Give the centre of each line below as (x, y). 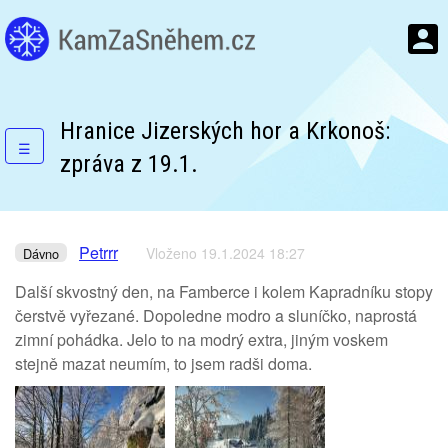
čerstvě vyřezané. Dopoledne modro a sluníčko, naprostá (216, 315)
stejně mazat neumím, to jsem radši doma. (163, 363)
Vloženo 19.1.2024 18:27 (225, 253)
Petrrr (98, 252)
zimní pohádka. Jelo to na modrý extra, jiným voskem (201, 339)
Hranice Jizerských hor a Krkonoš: (225, 131)
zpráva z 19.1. (129, 164)
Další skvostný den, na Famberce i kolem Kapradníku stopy (224, 291)
